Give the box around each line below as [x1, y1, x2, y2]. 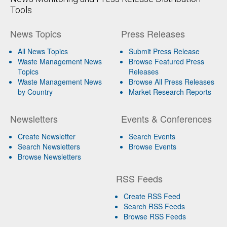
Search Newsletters [18, 141, 80, 152]
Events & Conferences [121, 111, 212, 125]
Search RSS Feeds [124, 201, 185, 211]
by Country [18, 86, 53, 97]
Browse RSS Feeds [124, 211, 186, 221]
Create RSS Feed [124, 191, 181, 201]
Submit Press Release [128, 46, 200, 56]
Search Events [128, 131, 175, 141]
